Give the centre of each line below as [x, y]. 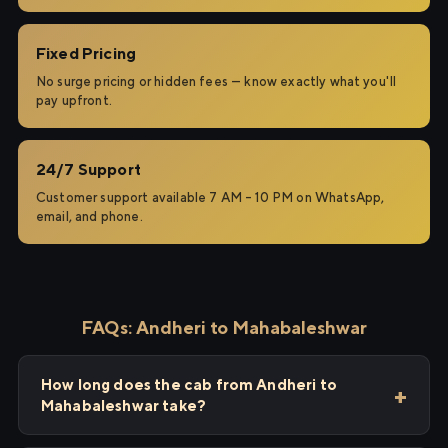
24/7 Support [88, 169]
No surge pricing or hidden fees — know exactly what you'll [216, 81]
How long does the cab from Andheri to [189, 384]
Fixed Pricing [86, 53]
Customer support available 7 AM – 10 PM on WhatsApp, [210, 197]
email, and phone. [89, 216]
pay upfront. [74, 100]
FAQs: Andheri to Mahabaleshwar [224, 327]
